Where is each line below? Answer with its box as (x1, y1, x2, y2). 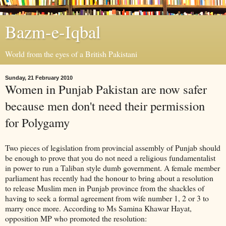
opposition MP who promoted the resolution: (5, 212, 147, 223)
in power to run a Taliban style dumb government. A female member (5, 162, 220, 173)
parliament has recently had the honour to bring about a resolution (5, 172, 213, 183)
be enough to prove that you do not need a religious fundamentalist (5, 152, 215, 163)
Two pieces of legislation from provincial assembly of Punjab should (5, 142, 220, 153)
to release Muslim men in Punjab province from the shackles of (5, 182, 204, 193)
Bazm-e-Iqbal (5, 20, 101, 43)
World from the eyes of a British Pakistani (5, 48, 137, 59)
